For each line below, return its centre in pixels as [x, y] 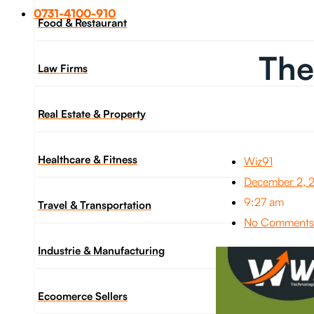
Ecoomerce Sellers [83, 296]
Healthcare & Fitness [88, 159]
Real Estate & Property [92, 114]
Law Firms [63, 68]
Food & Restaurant [82, 23]
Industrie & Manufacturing [101, 251]
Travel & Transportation [95, 205]
